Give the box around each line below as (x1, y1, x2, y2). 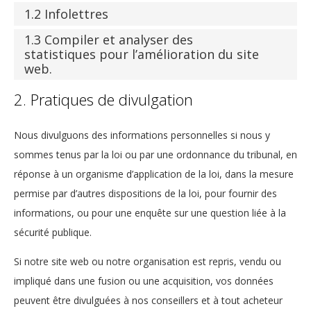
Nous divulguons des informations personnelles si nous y (14, 128, 270, 142)
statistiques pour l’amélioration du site (24, 46, 259, 63)
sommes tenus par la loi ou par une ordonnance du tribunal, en (14, 147, 297, 161)
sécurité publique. (14, 225, 92, 239)
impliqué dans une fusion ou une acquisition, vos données (14, 274, 274, 287)
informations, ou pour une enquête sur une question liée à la (14, 205, 286, 219)
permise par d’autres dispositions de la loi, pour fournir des (14, 186, 277, 200)
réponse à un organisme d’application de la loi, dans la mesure (14, 167, 294, 180)
